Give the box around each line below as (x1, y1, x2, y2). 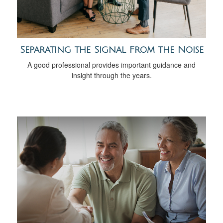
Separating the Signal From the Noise (19, 44, 204, 55)
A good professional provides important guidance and (27, 59, 196, 70)
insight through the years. (71, 70, 152, 80)
